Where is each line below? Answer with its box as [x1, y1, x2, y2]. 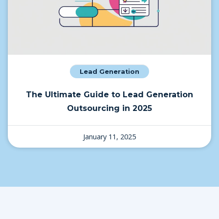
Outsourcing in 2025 [67, 104, 152, 113]
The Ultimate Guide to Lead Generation [26, 90, 193, 100]
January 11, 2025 [83, 132, 136, 142]
